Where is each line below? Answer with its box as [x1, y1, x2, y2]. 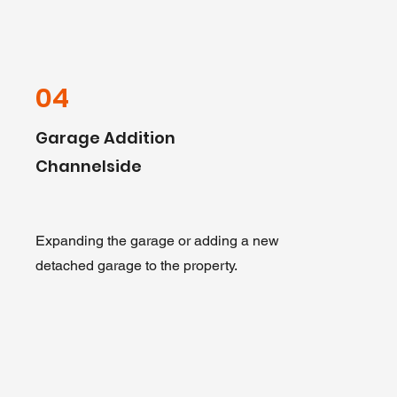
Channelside [35, 155, 142, 177]
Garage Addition [35, 127, 175, 149]
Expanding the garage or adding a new [35, 232, 279, 249]
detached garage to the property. [35, 257, 237, 274]
